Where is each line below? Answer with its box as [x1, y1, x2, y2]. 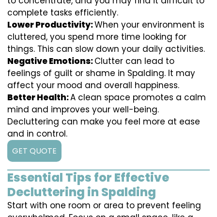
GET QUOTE [12, 145, 57, 157]
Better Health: [7, 92, 70, 104]
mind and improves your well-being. [7, 104, 159, 116]
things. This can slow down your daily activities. [7, 43, 205, 55]
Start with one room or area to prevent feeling [7, 200, 201, 212]
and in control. [7, 128, 67, 140]
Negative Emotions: [7, 55, 94, 67]
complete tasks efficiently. [7, 7, 118, 19]
